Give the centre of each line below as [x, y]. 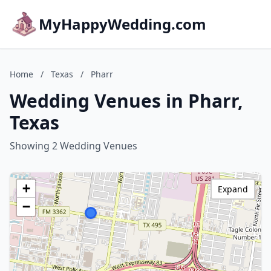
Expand [233, 189]
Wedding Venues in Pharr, [126, 101]
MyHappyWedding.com [122, 24]
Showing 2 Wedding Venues [73, 146]
